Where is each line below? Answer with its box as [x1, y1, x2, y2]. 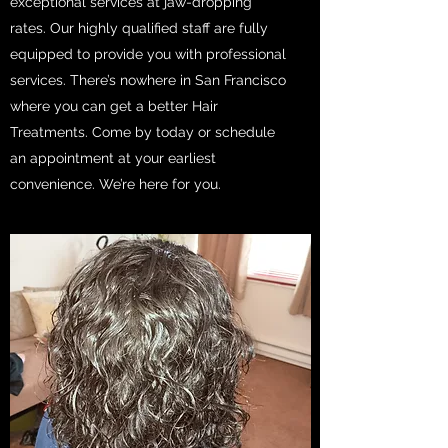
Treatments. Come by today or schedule [10, 124, 275, 140]
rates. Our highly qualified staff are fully [10, 20, 268, 36]
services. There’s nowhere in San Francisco [10, 72, 286, 88]
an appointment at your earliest [10, 150, 216, 166]
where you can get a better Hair [10, 98, 218, 114]
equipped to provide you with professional [10, 46, 286, 62]
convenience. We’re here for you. [10, 176, 221, 192]
